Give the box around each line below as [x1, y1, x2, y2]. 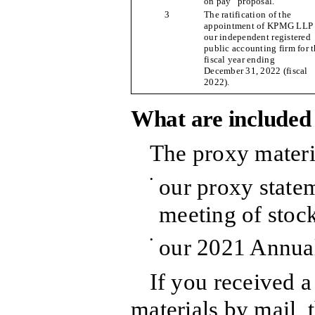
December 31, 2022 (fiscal [204, 65, 308, 77]
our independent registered [204, 32, 311, 43]
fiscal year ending [204, 54, 275, 65]
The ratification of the [204, 9, 292, 20]
